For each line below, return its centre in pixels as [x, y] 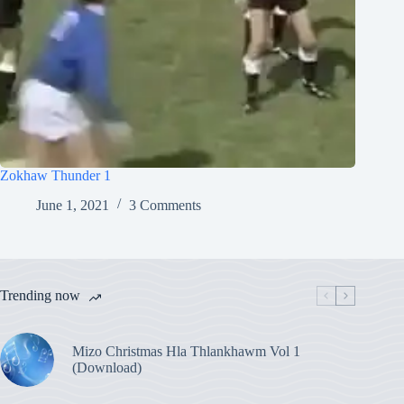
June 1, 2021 [73, 205]
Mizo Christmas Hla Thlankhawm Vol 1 [186, 351]
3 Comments [165, 205]
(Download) [107, 367]
